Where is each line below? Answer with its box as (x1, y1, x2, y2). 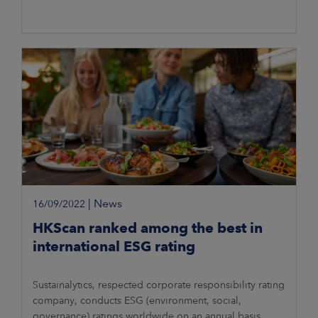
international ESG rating (33, 238, 195, 256)
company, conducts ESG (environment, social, (33, 295, 241, 307)
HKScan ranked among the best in (33, 219, 263, 237)
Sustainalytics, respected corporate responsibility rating (33, 279, 285, 291)
